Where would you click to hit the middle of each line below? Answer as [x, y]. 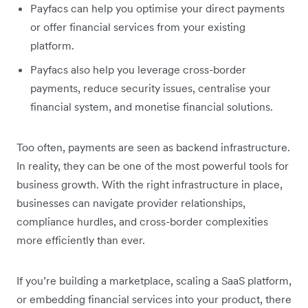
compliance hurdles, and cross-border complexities [142, 221]
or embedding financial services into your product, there [154, 299]
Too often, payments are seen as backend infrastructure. [153, 147]
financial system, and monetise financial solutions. [152, 106]
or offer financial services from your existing [138, 26]
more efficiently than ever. [81, 240]
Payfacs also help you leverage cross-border [138, 69]
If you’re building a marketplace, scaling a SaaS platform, [154, 280]
